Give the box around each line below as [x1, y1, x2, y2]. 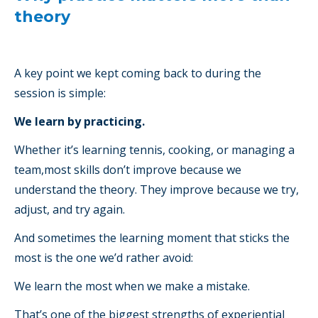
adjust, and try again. [14, 202, 125, 218]
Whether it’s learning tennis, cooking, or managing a [14, 142, 295, 158]
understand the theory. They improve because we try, [14, 182, 299, 198]
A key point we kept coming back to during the [14, 65, 261, 82]
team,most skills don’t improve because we [14, 162, 241, 178]
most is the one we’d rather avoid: [14, 250, 193, 266]
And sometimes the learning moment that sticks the [14, 230, 290, 246]
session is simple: [14, 85, 106, 102]
